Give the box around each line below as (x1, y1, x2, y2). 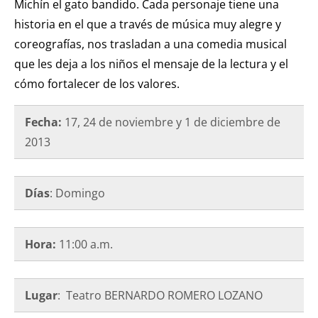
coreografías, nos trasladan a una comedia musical (14, 35, 287, 52)
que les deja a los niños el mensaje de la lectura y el (14, 55, 288, 72)
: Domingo (50, 185, 105, 201)
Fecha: (25, 114, 62, 130)
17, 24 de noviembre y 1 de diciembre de (62, 114, 280, 130)
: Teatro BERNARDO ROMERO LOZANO (57, 287, 263, 303)
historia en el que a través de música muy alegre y (14, 16, 281, 32)
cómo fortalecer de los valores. (14, 75, 180, 92)
